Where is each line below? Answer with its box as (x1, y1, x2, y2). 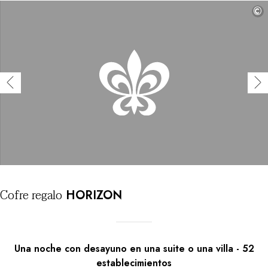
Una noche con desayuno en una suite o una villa (14, 241, 233, 255)
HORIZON (62, 186, 122, 204)
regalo (29, 185, 62, 206)
